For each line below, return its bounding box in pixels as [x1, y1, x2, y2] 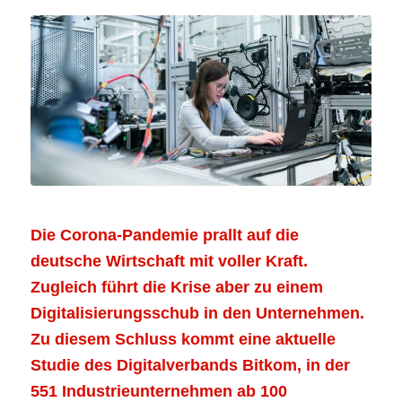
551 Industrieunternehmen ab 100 [30, 381, 287, 400]
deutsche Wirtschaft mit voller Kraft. [30, 251, 308, 270]
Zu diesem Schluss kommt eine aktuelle [30, 329, 336, 348]
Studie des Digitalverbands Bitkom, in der [30, 355, 350, 374]
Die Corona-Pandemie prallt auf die [30, 225, 299, 244]
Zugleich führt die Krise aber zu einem [30, 277, 323, 296]
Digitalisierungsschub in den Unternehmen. [30, 303, 364, 322]
